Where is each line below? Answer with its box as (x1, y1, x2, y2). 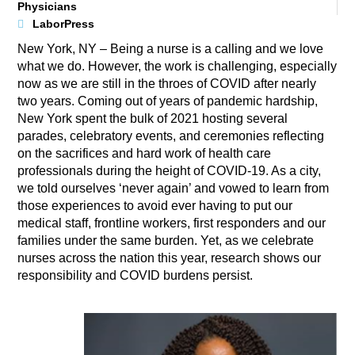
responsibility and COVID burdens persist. (17, 269, 254, 283)
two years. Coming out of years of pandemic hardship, (17, 94, 319, 109)
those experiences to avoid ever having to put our (17, 199, 293, 213)
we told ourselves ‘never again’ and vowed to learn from (17, 181, 330, 196)
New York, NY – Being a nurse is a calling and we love (17, 42, 324, 56)
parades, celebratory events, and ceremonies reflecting (17, 129, 325, 143)
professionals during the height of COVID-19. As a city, (17, 164, 322, 178)
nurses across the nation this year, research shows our (17, 251, 322, 265)
